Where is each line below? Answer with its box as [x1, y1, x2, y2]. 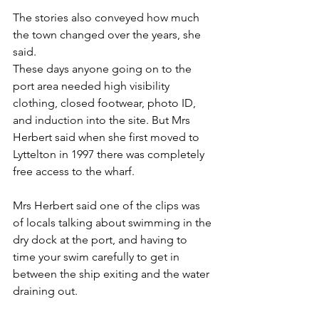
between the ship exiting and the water [13, 266, 212, 281]
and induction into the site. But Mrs [13, 113, 193, 127]
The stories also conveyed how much [13, 10, 202, 24]
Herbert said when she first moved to [13, 130, 202, 144]
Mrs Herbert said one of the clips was [13, 198, 203, 212]
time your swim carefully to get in [13, 249, 182, 263]
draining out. [13, 283, 78, 298]
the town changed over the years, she [13, 27, 204, 41]
